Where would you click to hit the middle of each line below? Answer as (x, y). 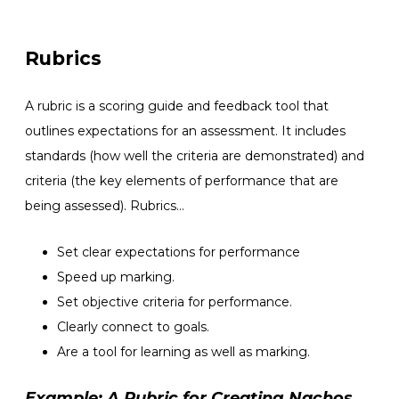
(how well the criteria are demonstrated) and (225, 155)
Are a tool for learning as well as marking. (183, 351)
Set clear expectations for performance (179, 252)
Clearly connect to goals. (133, 326)
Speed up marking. (116, 277)
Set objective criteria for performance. (175, 301)
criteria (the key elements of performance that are (182, 180)
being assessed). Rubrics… (105, 205)
